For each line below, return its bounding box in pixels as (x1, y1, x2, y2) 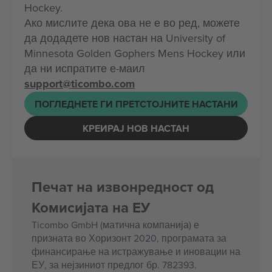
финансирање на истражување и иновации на (32, 245, 240, 258)
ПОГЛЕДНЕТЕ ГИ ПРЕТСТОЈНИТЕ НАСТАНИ (34, 97, 238, 111)
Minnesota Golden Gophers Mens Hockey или (24, 46, 245, 61)
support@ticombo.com (24, 76, 135, 92)
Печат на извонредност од (32, 176, 214, 197)
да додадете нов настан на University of (24, 30, 225, 46)
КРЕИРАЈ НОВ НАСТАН (83, 121, 189, 135)
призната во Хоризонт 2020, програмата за (32, 231, 226, 245)
